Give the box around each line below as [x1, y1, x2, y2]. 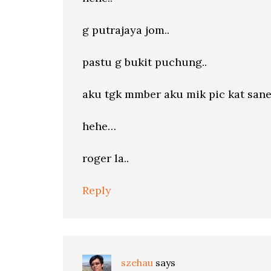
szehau [121, 256, 153, 269]
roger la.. [82, 151, 129, 165]
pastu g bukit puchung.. [82, 55, 207, 69]
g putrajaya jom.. [82, 23, 169, 37]
